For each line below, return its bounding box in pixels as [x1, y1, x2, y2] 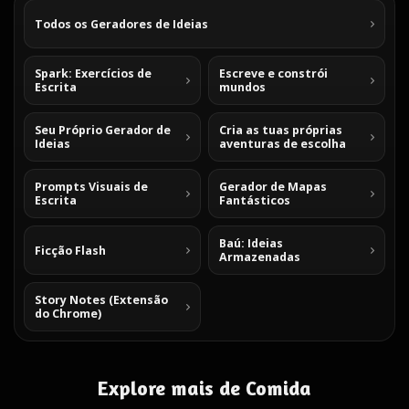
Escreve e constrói [219, 66, 328, 81]
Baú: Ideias [219, 236, 283, 251]
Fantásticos [219, 193, 290, 208]
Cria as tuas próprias [219, 122, 342, 138]
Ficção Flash [35, 242, 106, 258]
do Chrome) [35, 306, 101, 321]
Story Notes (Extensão [35, 292, 168, 308]
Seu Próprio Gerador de [35, 122, 171, 138]
